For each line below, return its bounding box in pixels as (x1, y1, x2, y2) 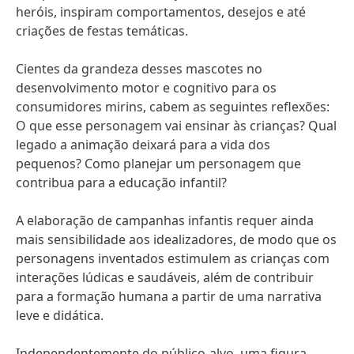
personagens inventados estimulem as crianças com (16, 250, 330, 267)
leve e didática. (16, 307, 104, 324)
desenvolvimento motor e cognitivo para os (16, 79, 277, 96)
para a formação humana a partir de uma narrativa (16, 288, 322, 305)
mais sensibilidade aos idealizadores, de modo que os (16, 231, 337, 248)
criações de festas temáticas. (16, 22, 188, 40)
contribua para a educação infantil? (16, 174, 227, 191)
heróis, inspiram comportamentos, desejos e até (16, 3, 306, 21)
